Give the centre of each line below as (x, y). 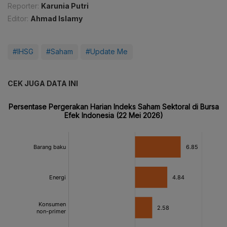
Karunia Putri (65, 6)
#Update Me (107, 52)
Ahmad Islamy (56, 19)
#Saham (60, 52)
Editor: (18, 19)
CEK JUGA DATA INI (43, 84)
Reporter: (23, 6)
